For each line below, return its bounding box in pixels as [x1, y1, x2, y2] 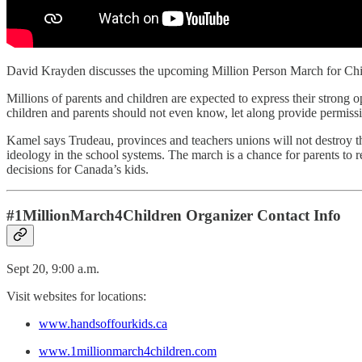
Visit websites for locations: [6, 288, 146, 303]
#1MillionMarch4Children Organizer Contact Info [6, 207, 341, 225]
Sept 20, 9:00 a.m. [6, 261, 99, 276]
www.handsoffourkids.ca [39, 316, 167, 330]
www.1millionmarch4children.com [39, 343, 217, 358]
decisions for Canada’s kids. [6, 162, 149, 177]
